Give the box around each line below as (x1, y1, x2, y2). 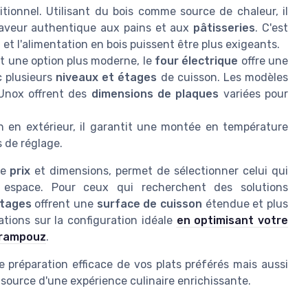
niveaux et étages (56, 71, 157, 85)
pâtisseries (193, 21, 256, 35)
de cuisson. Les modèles (157, 71, 289, 85)
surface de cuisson (96, 197, 202, 211)
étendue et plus (201, 197, 288, 211)
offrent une (31, 197, 97, 211)
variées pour (219, 87, 289, 101)
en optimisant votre (176, 214, 289, 228)
